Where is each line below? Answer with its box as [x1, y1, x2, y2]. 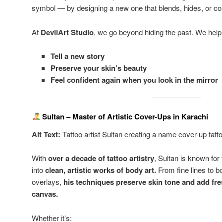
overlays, [32, 176, 63, 187]
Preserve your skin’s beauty [50, 62, 147, 74]
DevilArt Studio [41, 26, 94, 38]
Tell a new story [50, 51, 105, 62]
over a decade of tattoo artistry [48, 153, 154, 164]
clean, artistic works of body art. [45, 165, 156, 176]
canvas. [32, 188, 58, 200]
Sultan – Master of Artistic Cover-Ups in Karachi [40, 111, 209, 122]
